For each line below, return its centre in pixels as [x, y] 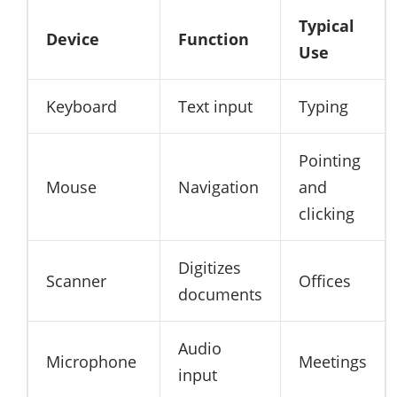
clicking [327, 213]
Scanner [76, 280]
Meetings [333, 361]
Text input [215, 106]
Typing [323, 106]
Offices [325, 280]
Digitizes [210, 267]
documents [220, 294]
